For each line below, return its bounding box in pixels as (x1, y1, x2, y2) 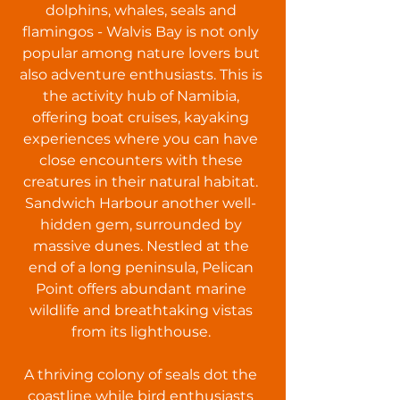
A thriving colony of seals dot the (24, 366, 257, 383)
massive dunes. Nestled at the (32, 237, 249, 254)
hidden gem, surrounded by (39, 216, 242, 233)
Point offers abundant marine (35, 280, 246, 297)
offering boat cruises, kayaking (32, 109, 249, 126)
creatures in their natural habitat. (23, 173, 258, 190)
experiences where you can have (23, 130, 258, 147)
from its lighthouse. (71, 323, 211, 340)
